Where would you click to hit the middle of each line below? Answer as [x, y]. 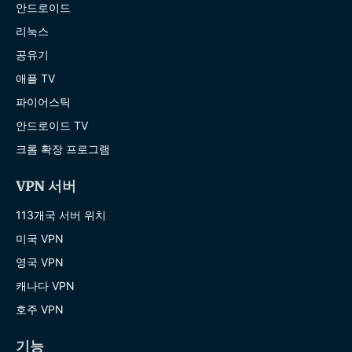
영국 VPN [40, 262]
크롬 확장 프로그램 [63, 148]
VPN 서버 [46, 186]
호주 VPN [40, 309]
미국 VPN [40, 238]
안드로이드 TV [52, 125]
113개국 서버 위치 [61, 214]
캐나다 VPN [45, 285]
